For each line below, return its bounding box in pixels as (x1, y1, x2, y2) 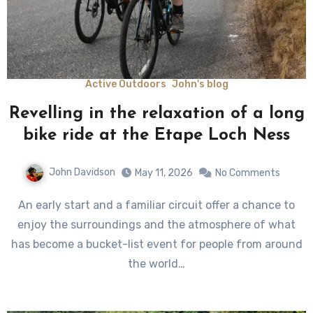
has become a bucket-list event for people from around (10, 237, 303, 251)
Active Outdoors (85, 78, 166, 90)
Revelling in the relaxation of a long (8, 105, 305, 122)
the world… (128, 256, 185, 270)
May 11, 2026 (134, 166, 193, 179)
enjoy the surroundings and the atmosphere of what (17, 217, 296, 231)
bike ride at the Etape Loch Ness (23, 127, 290, 144)
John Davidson (48, 166, 115, 178)
